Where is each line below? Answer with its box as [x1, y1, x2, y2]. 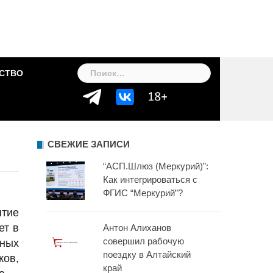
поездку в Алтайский [103, 249, 191, 260]
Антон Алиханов [103, 222, 172, 233]
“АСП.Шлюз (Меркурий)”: [103, 160, 209, 171]
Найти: [77, 63, 113, 76]
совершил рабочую [103, 235, 185, 246]
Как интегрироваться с [103, 174, 198, 185]
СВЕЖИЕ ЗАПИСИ [48, 138, 130, 149]
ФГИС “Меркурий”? [103, 187, 183, 198]
